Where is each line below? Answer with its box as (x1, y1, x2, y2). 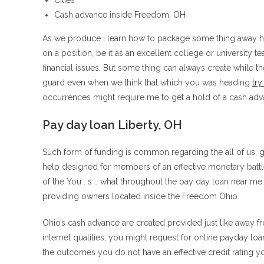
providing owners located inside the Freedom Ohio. (42, 192, 239, 201)
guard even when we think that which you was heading (42, 78, 252, 87)
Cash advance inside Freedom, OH (54, 10, 186, 19)
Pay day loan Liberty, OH (42, 118, 182, 132)
